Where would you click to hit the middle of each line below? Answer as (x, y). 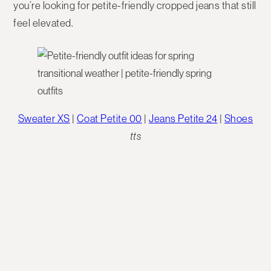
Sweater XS (44, 119)
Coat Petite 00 (109, 119)
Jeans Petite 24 (183, 119)
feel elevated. (44, 23)
